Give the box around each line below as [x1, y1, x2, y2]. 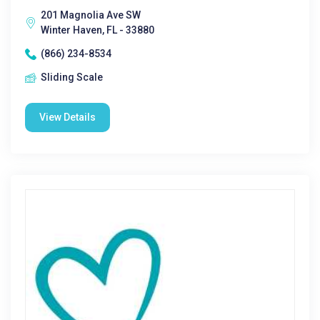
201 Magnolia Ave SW [41, 9, 141, 21]
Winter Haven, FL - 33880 [41, 24, 154, 36]
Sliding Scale [41, 71, 103, 83]
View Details [39, 111, 96, 123]
